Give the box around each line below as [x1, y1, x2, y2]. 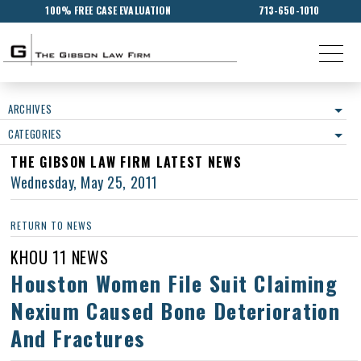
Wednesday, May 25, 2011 [10, 172, 158, 193]
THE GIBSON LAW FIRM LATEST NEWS [10, 152, 242, 172]
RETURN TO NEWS [10, 218, 93, 232]
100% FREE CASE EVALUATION [45, 3, 172, 17]
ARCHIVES [8, 101, 52, 117]
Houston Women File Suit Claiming [10, 268, 338, 299]
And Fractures [10, 322, 146, 354]
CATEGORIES [8, 126, 62, 142]
